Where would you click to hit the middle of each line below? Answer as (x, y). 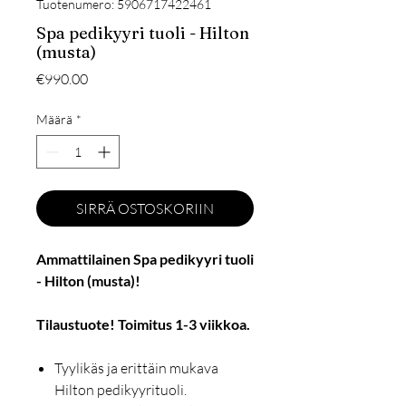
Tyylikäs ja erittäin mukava (136, 368)
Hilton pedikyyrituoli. (121, 390)
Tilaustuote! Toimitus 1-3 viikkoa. (143, 324)
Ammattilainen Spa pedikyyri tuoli (145, 259)
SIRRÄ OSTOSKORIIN (145, 209)
